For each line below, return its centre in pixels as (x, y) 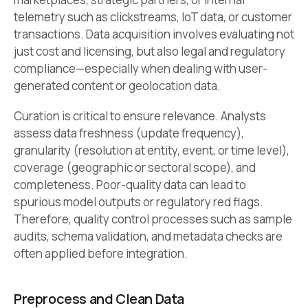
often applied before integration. (101, 253)
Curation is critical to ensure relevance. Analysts (140, 115)
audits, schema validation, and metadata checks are (148, 236)
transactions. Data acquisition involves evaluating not (154, 34)
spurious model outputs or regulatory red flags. (139, 201)
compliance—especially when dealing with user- (141, 69)
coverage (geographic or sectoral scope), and (135, 167)
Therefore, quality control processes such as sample (153, 219)
